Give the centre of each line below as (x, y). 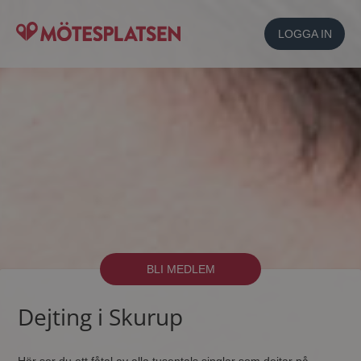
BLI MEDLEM (180, 269)
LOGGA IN (305, 34)
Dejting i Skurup (101, 317)
